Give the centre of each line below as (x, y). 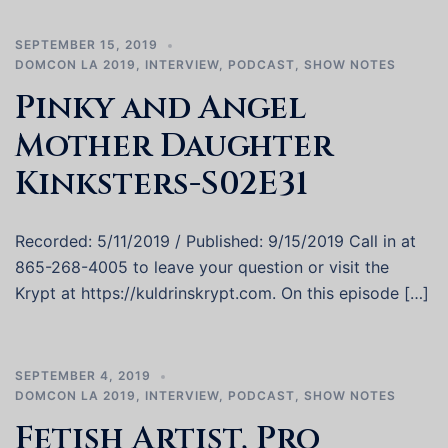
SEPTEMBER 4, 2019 (83, 375)
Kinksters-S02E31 (161, 184)
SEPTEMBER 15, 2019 (86, 44)
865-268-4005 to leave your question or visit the (202, 267)
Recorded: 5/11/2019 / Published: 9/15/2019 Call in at (215, 241)
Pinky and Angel (160, 108)
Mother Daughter (174, 146)
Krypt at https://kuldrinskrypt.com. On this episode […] (222, 293)
